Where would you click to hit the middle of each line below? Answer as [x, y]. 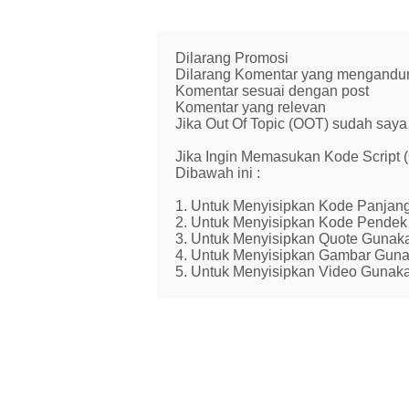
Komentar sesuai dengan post [272, 91]
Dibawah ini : [218, 173]
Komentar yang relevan [251, 108]
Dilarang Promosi [232, 58]
